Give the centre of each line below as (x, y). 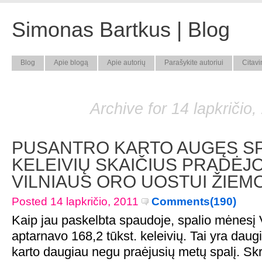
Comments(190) (192, 201)
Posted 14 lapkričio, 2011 (77, 201)
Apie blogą (71, 63)
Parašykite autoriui (194, 63)
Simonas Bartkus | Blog (121, 30)
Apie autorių (126, 63)
